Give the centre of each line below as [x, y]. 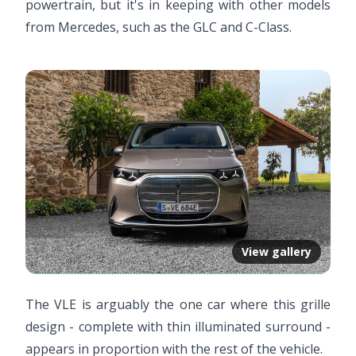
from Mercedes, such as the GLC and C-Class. [159, 27]
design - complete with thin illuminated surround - [178, 326]
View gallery [277, 251]
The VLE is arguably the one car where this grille [178, 304]
